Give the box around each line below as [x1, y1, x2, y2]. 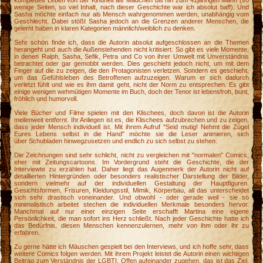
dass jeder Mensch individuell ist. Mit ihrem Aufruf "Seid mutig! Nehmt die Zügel [14, 123, 249, 131]
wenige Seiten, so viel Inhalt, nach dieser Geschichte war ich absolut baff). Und [14, 4, 249, 11]
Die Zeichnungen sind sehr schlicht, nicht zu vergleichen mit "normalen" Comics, [14, 151, 249, 159]
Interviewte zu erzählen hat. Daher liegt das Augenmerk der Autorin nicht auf [14, 166, 249, 173]
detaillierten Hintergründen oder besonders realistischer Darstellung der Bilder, [14, 173, 249, 180]
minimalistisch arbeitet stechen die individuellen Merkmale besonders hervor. [14, 201, 249, 208]
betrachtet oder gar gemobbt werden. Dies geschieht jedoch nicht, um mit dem [14, 60, 249, 68]
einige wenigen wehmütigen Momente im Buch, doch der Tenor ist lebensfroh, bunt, [14, 88, 249, 96]
